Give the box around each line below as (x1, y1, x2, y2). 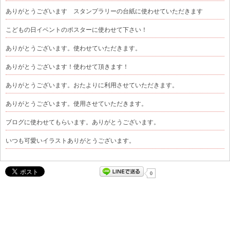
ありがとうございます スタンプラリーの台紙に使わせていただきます (6, 8, 203, 15)
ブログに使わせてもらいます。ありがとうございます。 (6, 119, 160, 126)
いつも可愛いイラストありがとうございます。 (6, 137, 135, 145)
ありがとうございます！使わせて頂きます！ (6, 63, 129, 71)
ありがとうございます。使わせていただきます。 (6, 45, 141, 52)
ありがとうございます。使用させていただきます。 (6, 100, 147, 108)
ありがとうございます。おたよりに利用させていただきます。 (6, 82, 178, 89)
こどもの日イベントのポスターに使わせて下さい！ (6, 26, 147, 34)
